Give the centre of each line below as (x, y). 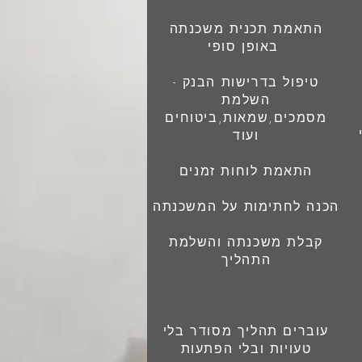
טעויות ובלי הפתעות (246, 348)
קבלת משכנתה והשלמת (246, 242)
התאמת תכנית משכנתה (246, 28)
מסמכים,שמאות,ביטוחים (246, 117)
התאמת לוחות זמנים (246, 170)
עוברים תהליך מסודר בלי (246, 330)
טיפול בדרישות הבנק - (246, 82)
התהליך (246, 259)
